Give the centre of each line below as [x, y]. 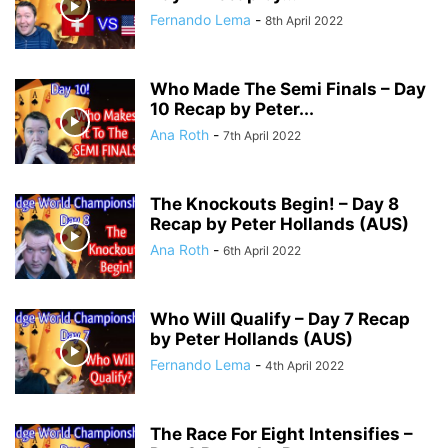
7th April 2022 [262, 135]
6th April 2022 [262, 250]
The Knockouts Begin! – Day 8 [274, 204]
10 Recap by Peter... [232, 109]
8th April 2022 [304, 20]
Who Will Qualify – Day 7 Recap [280, 319]
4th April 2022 [304, 365]
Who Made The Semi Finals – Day [288, 89]
